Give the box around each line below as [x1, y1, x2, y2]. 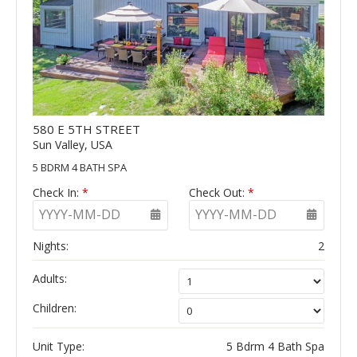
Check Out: [188, 184, 248, 200]
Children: [33, 300, 76, 316]
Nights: [33, 237, 69, 253]
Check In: [33, 184, 82, 200]
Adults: [33, 270, 67, 286]
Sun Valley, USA [33, 136, 112, 152]
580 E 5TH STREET [33, 120, 140, 137]
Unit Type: [33, 338, 84, 354]
